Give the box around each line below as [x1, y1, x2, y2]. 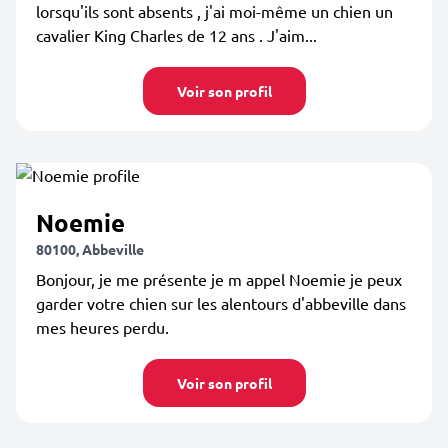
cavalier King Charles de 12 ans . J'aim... [36, 25, 317, 45]
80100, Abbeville [36, 240, 144, 258]
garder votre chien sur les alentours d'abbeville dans [36, 293, 406, 313]
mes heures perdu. [36, 317, 169, 337]
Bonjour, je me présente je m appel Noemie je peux [36, 269, 402, 289]
